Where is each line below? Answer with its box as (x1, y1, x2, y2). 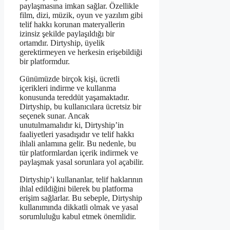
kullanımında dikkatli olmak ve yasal (20, 203, 138, 212)
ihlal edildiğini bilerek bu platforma (20, 184, 133, 194)
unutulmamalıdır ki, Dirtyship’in (20, 121, 124, 130)
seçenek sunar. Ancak (20, 111, 89, 121)
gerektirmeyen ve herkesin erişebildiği (20, 48, 142, 57)
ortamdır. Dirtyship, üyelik (20, 39, 105, 48)
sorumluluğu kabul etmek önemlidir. (20, 212, 136, 221)
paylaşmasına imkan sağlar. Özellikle (20, 2, 139, 11)
